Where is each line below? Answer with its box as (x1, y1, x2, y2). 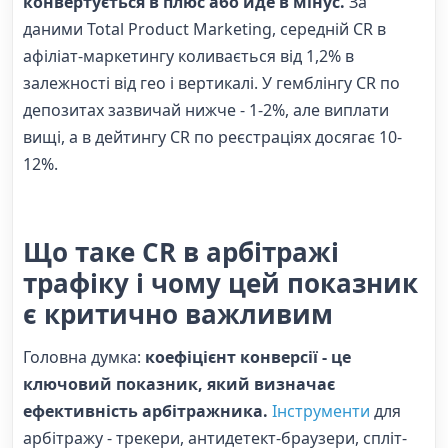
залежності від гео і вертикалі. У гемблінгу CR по (23, 72, 400, 95)
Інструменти (272, 399, 370, 422)
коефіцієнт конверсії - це (145, 345, 351, 368)
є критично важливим (23, 296, 333, 333)
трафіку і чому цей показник (23, 265, 418, 302)
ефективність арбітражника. (23, 399, 268, 422)
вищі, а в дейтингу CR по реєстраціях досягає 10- (23, 126, 402, 149)
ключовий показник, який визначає (23, 372, 335, 395)
